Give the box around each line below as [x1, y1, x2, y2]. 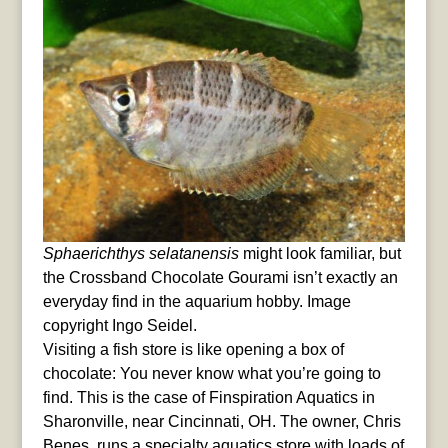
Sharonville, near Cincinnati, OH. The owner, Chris [42, 412, 401, 430]
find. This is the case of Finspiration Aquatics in [42, 388, 375, 406]
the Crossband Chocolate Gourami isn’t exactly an [42, 268, 398, 286]
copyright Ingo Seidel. [42, 316, 197, 334]
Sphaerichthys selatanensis [42, 244, 239, 262]
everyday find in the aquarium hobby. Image [42, 292, 351, 310]
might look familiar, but [238, 244, 401, 262]
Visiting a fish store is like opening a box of [42, 340, 344, 358]
